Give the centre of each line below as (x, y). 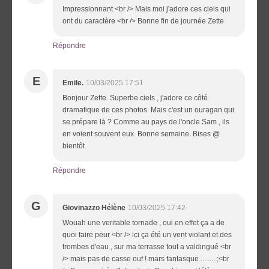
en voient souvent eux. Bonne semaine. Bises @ (141, 134)
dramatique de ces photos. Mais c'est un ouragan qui (148, 110)
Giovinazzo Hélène (94, 207)
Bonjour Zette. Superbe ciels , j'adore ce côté (135, 98)
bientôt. (74, 146)
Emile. (73, 83)
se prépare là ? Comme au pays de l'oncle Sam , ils (146, 122)
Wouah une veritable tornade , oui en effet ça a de (144, 222)
